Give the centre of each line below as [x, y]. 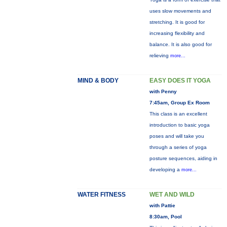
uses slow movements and [180, 11]
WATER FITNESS [101, 195]
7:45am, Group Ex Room [179, 103]
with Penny [163, 91]
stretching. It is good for [177, 22]
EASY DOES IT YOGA [180, 81]
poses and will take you [177, 136]
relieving [160, 55]
